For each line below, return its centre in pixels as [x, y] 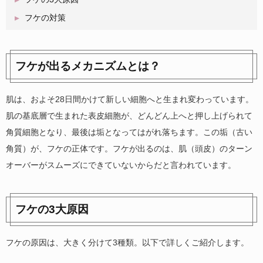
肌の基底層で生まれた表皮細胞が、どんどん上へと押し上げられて [129, 116]
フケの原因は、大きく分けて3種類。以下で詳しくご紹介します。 [127, 242]
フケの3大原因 [52, 209]
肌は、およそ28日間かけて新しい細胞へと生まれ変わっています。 [130, 99]
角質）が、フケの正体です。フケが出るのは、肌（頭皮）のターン [129, 149]
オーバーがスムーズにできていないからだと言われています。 [121, 165]
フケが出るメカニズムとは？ [88, 66]
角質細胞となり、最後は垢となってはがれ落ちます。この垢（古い [129, 132]
